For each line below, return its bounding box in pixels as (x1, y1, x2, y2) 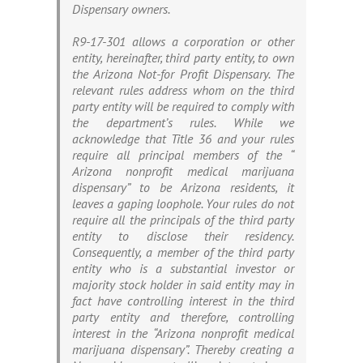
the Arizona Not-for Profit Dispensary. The (72, 66, 294, 83)
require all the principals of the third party (72, 211, 294, 228)
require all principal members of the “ (72, 147, 294, 164)
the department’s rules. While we (72, 114, 294, 131)
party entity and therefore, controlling (72, 309, 294, 326)
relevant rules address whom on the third (72, 82, 294, 99)
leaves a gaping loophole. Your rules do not (72, 195, 294, 212)
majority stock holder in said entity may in (72, 276, 294, 293)
